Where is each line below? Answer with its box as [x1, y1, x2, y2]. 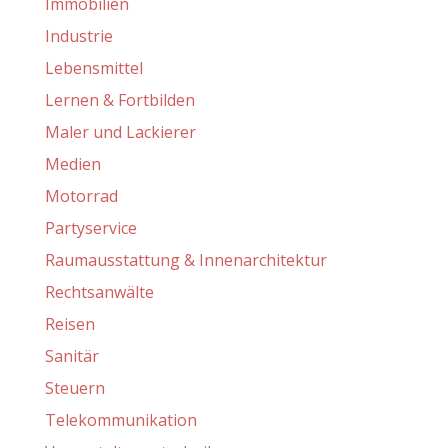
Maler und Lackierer [44, 121, 196, 143]
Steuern [44, 377, 105, 399]
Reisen [44, 313, 95, 335]
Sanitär [44, 345, 99, 367]
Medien [44, 153, 101, 175]
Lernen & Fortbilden [44, 89, 195, 111]
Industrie [44, 25, 113, 47]
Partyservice [44, 217, 137, 239]
